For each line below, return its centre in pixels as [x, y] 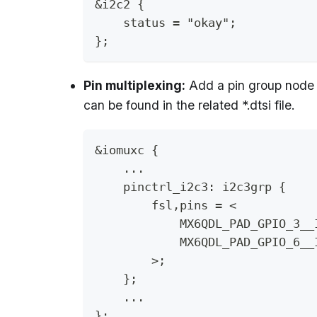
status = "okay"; [166, 23]
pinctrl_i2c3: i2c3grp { [190, 187]
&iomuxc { [127, 150]
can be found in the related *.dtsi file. [189, 105]
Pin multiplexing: [134, 86]
